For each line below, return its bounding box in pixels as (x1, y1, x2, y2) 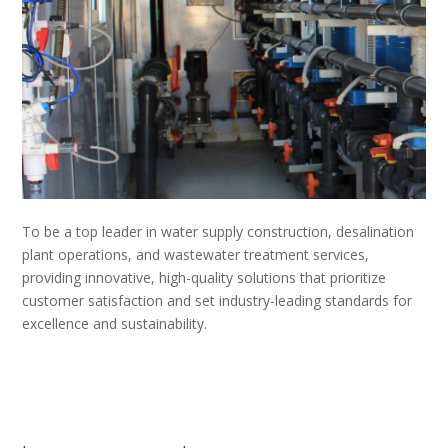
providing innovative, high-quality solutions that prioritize (22, 267, 386, 287)
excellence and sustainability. (22, 313, 207, 333)
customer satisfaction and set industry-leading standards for (22, 290, 412, 310)
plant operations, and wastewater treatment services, (22, 244, 369, 264)
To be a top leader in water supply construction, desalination (22, 221, 414, 241)
